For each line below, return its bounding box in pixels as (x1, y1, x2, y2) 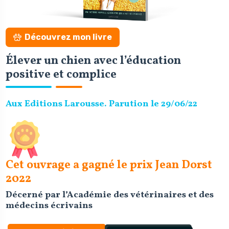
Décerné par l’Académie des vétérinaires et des (5, 188, 214, 201)
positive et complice (5, 66, 117, 83)
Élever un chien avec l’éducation (5, 53, 181, 70)
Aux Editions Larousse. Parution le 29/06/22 (5, 97, 197, 110)
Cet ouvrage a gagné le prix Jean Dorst (5, 156, 212, 173)
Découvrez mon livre (23, 32, 112, 42)
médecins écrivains (5, 199, 93, 212)
